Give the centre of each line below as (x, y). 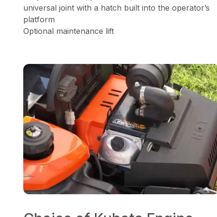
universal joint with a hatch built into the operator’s (116, 8)
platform (39, 19)
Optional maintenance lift (69, 31)
